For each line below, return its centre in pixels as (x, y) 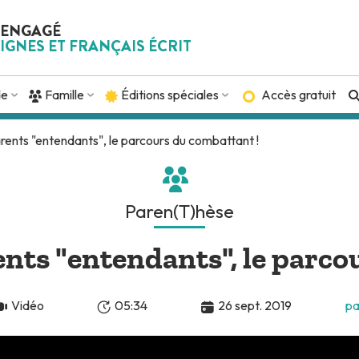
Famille (65, 95)
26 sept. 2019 (254, 305)
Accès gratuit (298, 95)
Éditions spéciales (170, 95)
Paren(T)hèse (179, 211)
